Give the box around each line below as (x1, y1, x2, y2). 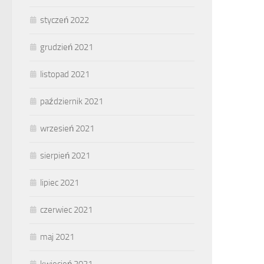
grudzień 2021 (40, 42, 93, 52)
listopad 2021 (40, 69, 90, 80)
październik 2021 (40, 96, 103, 107)
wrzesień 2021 (40, 123, 94, 134)
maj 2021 (40, 232, 74, 242)
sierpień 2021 (40, 150, 90, 161)
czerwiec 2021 (40, 204, 93, 215)
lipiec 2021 (40, 177, 79, 188)
